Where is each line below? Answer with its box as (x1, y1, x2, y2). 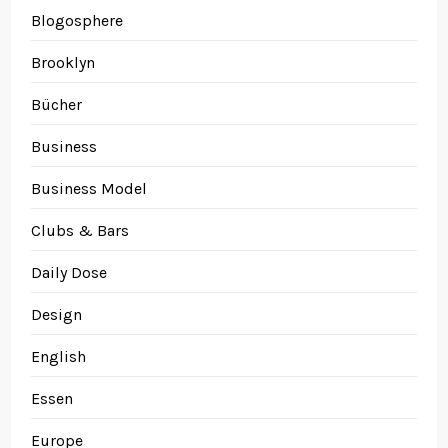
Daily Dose (31, 263, 108, 282)
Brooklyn (31, 53, 96, 72)
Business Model (31, 179, 148, 198)
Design (31, 305, 83, 324)
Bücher (31, 95, 83, 114)
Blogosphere (31, 11, 124, 30)
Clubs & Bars (31, 221, 130, 240)
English (31, 347, 87, 366)
